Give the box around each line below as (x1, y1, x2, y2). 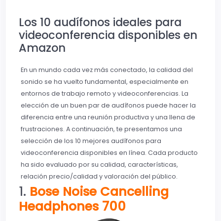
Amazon (19, 40, 66, 56)
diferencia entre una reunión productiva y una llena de (21, 113, 195, 122)
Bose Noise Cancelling (30, 183, 169, 201)
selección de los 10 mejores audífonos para (21, 137, 161, 146)
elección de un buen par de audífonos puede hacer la (21, 101, 196, 110)
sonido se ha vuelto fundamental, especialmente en (21, 77, 188, 86)
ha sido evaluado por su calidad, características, (21, 160, 178, 169)
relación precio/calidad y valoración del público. (21, 172, 178, 181)
